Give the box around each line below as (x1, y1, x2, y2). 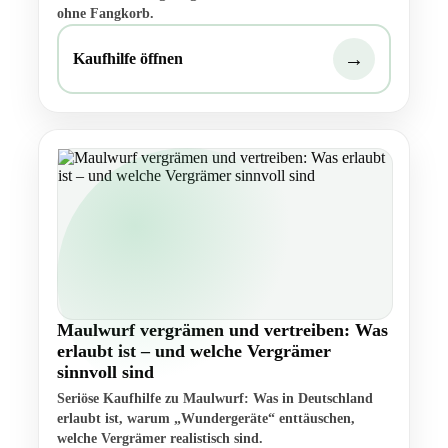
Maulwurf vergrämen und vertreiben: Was (57, 320, 388, 341)
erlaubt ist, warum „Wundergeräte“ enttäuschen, (57, 411, 355, 427)
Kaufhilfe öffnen (73, 50, 183, 68)
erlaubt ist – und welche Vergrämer (57, 341, 331, 362)
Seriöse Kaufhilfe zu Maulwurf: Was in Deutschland (57, 391, 373, 407)
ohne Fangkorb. (57, 6, 154, 22)
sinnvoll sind (57, 362, 154, 383)
